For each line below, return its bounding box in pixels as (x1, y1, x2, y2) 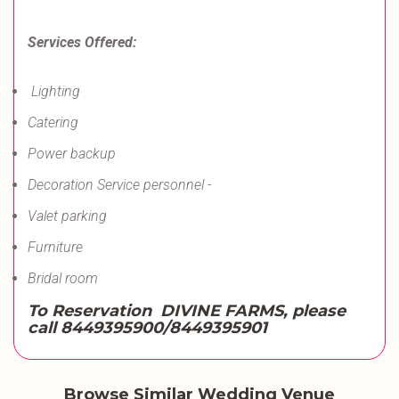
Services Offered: (28, 34, 136, 51)
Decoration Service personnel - (28, 176, 211, 193)
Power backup (28, 145, 116, 162)
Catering (28, 114, 78, 131)
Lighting (28, 83, 80, 100)
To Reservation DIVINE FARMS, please (28, 301, 346, 321)
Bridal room (28, 270, 98, 287)
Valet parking (28, 208, 107, 224)
